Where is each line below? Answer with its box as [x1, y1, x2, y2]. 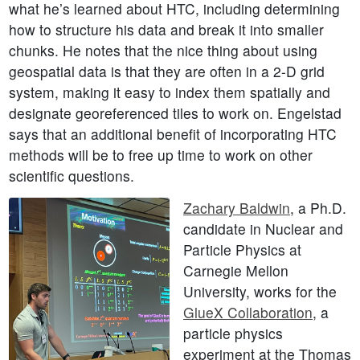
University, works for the [183, 281, 337, 302]
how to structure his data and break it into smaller [8, 19, 324, 40]
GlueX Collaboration [183, 302, 313, 323]
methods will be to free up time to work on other [8, 145, 313, 166]
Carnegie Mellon [183, 260, 288, 281]
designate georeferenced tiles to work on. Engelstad [8, 103, 342, 124]
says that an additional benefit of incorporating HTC [8, 124, 337, 145]
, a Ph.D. [290, 198, 346, 219]
